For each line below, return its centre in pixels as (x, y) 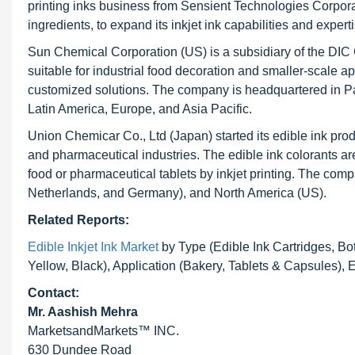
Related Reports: (78, 220)
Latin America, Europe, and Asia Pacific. (140, 109)
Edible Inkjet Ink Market (93, 247)
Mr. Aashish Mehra (83, 312)
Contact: (53, 293)
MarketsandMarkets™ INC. (103, 331)
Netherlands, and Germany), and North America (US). (177, 193)
